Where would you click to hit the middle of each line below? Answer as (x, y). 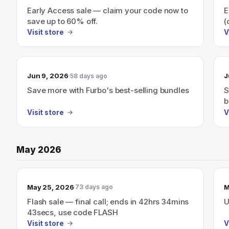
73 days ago (94, 187)
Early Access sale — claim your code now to (108, 10)
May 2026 (39, 150)
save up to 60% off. (63, 21)
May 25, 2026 (51, 187)
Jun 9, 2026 (48, 76)
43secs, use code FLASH (73, 212)
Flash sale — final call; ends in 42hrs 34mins (108, 201)
